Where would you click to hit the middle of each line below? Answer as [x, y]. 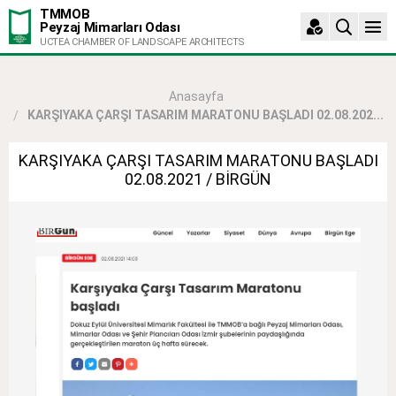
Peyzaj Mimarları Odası [110, 27]
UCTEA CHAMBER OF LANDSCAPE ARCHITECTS [143, 42]
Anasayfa [196, 97]
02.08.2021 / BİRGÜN [198, 179]
